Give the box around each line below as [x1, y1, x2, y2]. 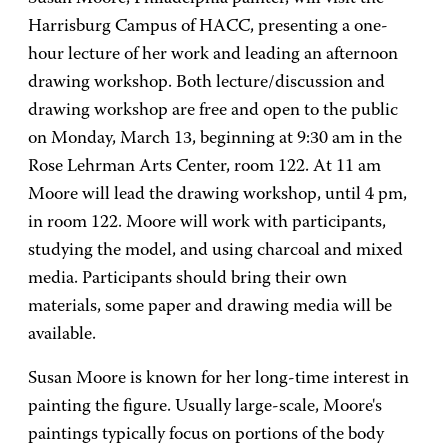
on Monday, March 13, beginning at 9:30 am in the [28, 130, 402, 148]
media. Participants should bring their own [28, 270, 347, 288]
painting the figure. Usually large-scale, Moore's [28, 398, 382, 416]
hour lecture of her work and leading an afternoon [28, 46, 398, 64]
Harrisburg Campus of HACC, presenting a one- [28, 18, 388, 36]
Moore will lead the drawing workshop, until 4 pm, [28, 186, 407, 204]
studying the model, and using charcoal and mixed [28, 242, 403, 260]
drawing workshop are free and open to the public [28, 102, 398, 120]
